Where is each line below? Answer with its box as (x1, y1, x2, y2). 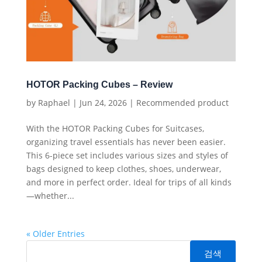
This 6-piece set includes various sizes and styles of (26, 150, 228, 161)
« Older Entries (26, 228, 85, 240)
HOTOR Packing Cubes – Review (26, 79, 173, 89)
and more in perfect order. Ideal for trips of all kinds (26, 177, 232, 188)
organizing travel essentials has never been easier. (26, 136, 226, 148)
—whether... (26, 190, 74, 202)
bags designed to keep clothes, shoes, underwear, (26, 163, 221, 175)
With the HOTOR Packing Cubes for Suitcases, (26, 123, 204, 135)
